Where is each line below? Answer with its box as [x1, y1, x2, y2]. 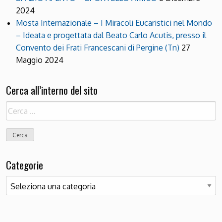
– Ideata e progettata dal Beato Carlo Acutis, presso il [16, 30, 206, 40]
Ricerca [5, 103, 29, 111]
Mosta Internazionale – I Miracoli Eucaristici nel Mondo [16, 17, 212, 28]
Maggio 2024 [16, 55, 63, 65]
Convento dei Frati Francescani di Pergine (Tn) [16, 42, 179, 53]
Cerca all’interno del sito [6, 82, 98, 98]
